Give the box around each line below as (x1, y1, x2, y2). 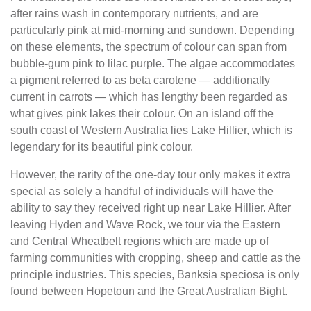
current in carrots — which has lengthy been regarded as (10, 91, 287, 103)
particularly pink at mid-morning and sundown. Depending (10, 24, 294, 36)
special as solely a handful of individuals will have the (10, 185, 274, 197)
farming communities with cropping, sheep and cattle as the (10, 252, 301, 264)
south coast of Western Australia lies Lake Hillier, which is (10, 124, 292, 136)
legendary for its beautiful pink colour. (10, 141, 193, 153)
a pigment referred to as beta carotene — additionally (10, 74, 270, 86)
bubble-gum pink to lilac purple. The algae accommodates (10, 58, 295, 69)
